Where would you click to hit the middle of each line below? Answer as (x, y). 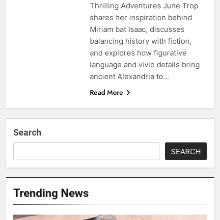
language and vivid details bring (145, 64)
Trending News (51, 193)
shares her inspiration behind (141, 17)
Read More (106, 92)
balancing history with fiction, (140, 41)
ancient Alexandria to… (129, 76)
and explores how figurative (138, 53)
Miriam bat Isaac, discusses (137, 29)
